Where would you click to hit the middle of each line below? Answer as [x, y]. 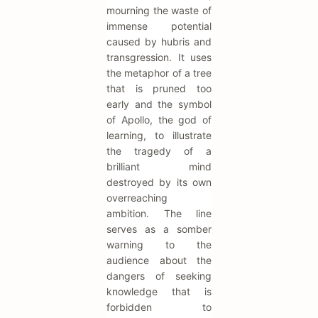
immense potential [159, 26]
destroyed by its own [159, 182]
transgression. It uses [159, 57]
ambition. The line [159, 214]
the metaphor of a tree [159, 73]
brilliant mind [159, 167]
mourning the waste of [159, 11]
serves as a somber [159, 229]
